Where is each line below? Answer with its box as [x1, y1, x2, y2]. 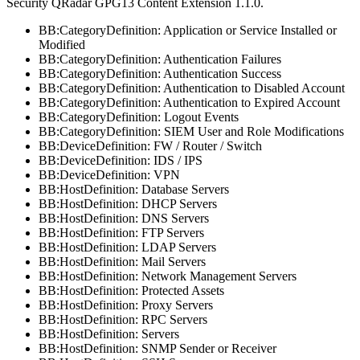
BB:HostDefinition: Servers [39, 326, 179, 341]
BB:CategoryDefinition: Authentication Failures [39, 51, 281, 66]
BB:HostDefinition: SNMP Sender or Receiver [39, 341, 276, 355]
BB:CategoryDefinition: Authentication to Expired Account [39, 95, 340, 109]
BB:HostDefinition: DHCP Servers [39, 196, 217, 211]
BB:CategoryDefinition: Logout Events [39, 109, 239, 124]
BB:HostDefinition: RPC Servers [39, 312, 207, 326]
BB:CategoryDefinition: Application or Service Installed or [39, 22, 337, 37]
